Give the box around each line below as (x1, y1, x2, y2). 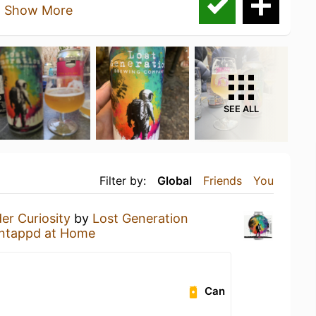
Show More (4, 3, 73, 18)
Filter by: (99, 174, 146, 188)
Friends (203, 174, 242, 188)
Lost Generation (92, 211, 188, 226)
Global (157, 174, 192, 188)
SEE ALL (224, 104, 259, 114)
